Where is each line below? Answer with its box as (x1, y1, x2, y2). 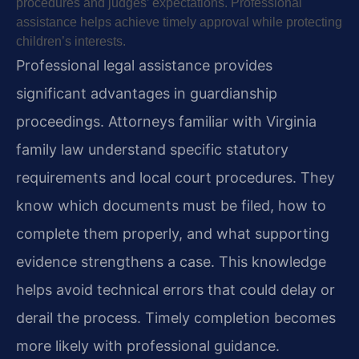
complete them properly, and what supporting (16, 224, 329, 242)
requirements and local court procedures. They (16, 168, 335, 186)
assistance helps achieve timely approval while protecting (16, 14, 342, 29)
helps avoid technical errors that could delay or (16, 280, 335, 298)
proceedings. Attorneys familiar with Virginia (16, 112, 317, 130)
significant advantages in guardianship (16, 84, 277, 102)
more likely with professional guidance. (16, 337, 280, 354)
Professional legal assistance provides (16, 56, 272, 74)
